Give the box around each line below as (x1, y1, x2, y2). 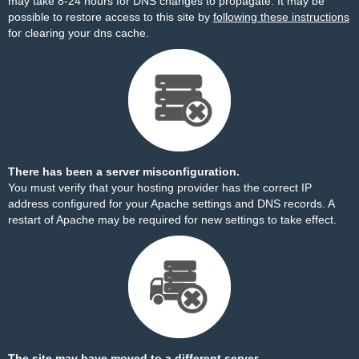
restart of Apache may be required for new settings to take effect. (8, 213, 337, 226)
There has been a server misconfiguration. (8, 165, 240, 178)
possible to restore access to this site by (8, 10, 213, 23)
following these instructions (213, 10, 349, 23)
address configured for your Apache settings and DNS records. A (8, 197, 334, 210)
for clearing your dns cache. (8, 26, 149, 39)
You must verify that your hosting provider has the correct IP (8, 181, 312, 194)
